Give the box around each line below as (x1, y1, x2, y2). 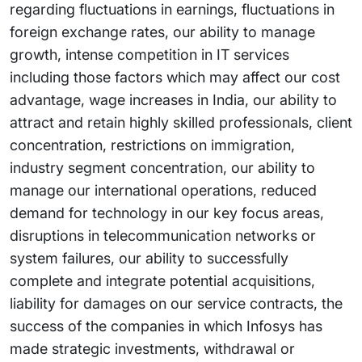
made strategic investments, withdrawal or (10, 340, 295, 357)
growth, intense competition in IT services (10, 46, 289, 63)
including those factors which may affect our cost (10, 69, 340, 86)
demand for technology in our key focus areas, (10, 204, 324, 221)
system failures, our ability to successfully (10, 250, 288, 267)
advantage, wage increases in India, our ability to (10, 91, 337, 108)
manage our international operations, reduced (10, 182, 317, 199)
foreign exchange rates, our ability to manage (10, 23, 315, 40)
